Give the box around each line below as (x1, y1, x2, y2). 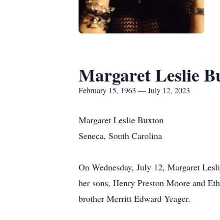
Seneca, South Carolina (79, 130, 162, 141)
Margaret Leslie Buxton (79, 114, 164, 126)
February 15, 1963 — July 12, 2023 (79, 85, 190, 95)
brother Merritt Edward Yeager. (79, 192, 191, 204)
